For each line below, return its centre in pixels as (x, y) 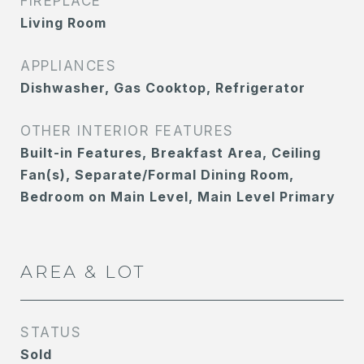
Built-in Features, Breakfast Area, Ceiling (171, 153)
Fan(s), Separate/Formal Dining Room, (157, 175)
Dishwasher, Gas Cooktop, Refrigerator (163, 88)
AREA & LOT (83, 272)
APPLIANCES (68, 66)
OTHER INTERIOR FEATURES (127, 131)
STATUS (51, 332)
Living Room (63, 23)
